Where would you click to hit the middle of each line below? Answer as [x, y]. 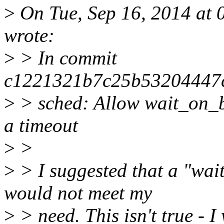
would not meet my [78, 193]
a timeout [41, 125]
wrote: [29, 35]
